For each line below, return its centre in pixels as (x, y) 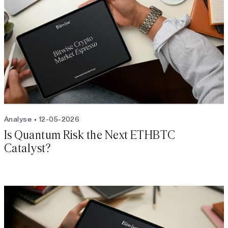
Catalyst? (27, 149)
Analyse (18, 119)
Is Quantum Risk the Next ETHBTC (90, 136)
